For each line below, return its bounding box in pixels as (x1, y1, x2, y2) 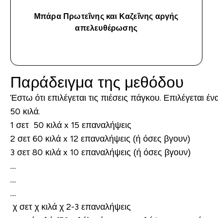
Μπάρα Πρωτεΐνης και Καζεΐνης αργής (34, 12, 179, 20)
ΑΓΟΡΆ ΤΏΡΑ (86, 45, 138, 54)
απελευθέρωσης (75, 24, 138, 32)
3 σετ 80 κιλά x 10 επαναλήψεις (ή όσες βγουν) (10, 147, 191, 157)
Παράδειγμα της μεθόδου (10, 73, 184, 91)
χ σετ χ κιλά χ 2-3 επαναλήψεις (10, 202, 131, 212)
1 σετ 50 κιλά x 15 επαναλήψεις (10, 120, 131, 130)
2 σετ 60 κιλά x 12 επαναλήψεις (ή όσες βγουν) (10, 134, 190, 144)
